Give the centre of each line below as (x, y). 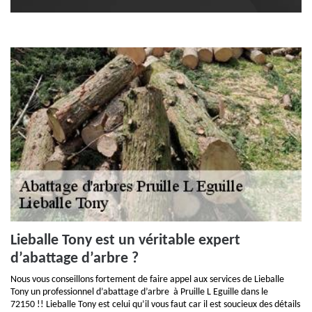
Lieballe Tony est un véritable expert (125, 241)
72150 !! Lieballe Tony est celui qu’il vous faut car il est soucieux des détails (155, 305)
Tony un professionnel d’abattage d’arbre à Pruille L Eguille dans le (139, 292)
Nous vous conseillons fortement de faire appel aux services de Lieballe (147, 280)
